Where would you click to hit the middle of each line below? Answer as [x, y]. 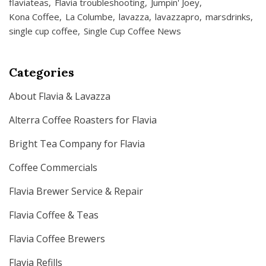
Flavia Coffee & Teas [54, 215]
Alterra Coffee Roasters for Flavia [83, 120]
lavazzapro [177, 17]
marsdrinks [228, 17]
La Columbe [89, 17]
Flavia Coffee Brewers [57, 239]
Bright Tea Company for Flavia [77, 144]
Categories [42, 72]
